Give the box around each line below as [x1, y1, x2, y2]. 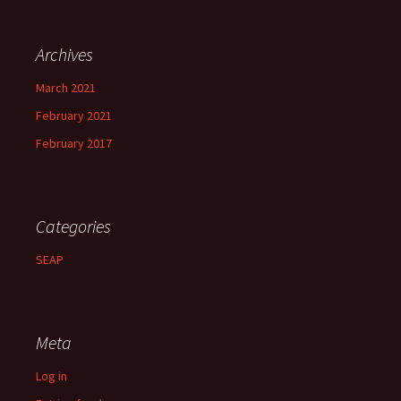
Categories [36, 215, 111, 237]
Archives [36, 43, 93, 65]
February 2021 [36, 107, 112, 124]
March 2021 [36, 80, 96, 96]
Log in [36, 368, 67, 384]
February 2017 [36, 135, 112, 151]
